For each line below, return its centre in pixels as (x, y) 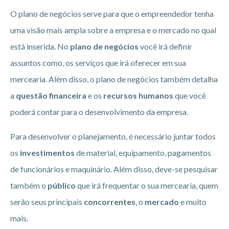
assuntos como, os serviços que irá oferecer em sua (98, 62)
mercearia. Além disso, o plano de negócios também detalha (114, 79)
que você (190, 95)
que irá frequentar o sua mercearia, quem (147, 185)
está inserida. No (40, 46)
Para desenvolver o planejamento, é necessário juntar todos (113, 136)
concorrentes (110, 201)
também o (29, 185)
